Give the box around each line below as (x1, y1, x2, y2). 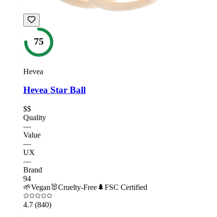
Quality (23, 113, 46, 122)
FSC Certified (105, 183, 147, 192)
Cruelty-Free (58, 183, 97, 192)
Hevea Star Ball (23, 85, 86, 95)
